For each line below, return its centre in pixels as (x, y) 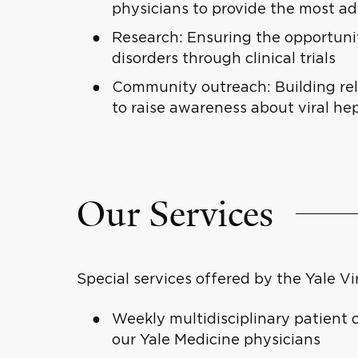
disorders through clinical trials (223, 58)
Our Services (175, 214)
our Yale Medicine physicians (216, 339)
